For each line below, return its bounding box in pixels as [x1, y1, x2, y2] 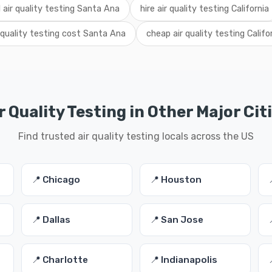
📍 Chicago [31, 174, 80, 185]
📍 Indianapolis [149, 254, 217, 265]
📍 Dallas [31, 214, 70, 225]
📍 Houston [149, 174, 202, 185]
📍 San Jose [149, 214, 203, 225]
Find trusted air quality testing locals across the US [18, 131, 254, 142]
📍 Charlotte [31, 254, 88, 265]
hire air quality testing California [140, 4, 269, 14]
